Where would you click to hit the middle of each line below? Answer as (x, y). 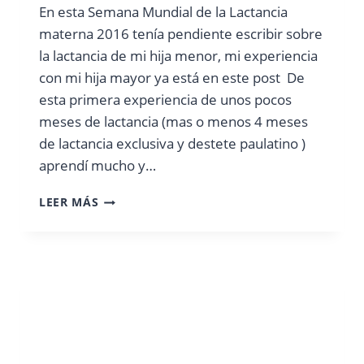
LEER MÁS (69, 202)
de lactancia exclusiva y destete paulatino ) (172, 144)
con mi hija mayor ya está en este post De (172, 78)
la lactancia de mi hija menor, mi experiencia (178, 56)
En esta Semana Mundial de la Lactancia (163, 12)
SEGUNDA (128, 215)
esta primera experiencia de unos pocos (165, 100)
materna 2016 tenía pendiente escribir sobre (181, 34)
